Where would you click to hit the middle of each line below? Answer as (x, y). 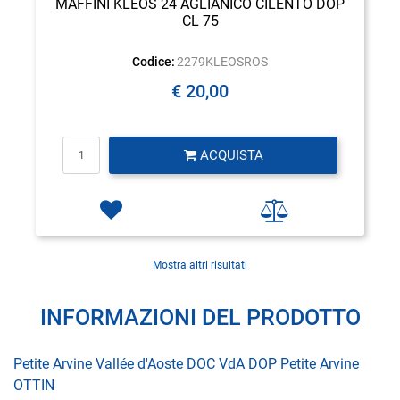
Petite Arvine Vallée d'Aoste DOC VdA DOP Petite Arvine (186, 363)
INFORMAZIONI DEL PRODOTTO (200, 317)
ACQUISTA (229, 155)
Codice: (153, 61)
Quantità (199, 144)
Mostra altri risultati (200, 266)
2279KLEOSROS (223, 61)
